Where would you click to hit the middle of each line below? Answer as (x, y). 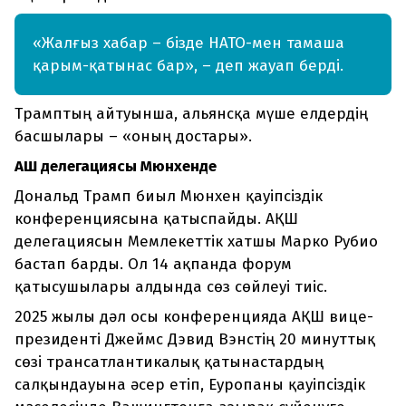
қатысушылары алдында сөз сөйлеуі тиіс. (171, 287)
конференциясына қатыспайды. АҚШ (156, 219)
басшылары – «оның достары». (133, 137)
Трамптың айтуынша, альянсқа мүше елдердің (191, 114)
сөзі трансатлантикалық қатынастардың (169, 362)
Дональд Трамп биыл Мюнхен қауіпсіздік (169, 197)
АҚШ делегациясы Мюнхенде (116, 167)
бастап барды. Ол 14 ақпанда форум (153, 265)
